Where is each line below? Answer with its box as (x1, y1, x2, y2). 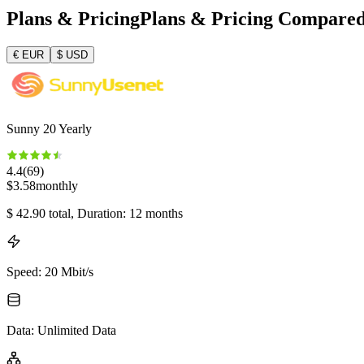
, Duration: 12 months (71, 206, 183, 220)
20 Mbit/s (45, 264, 93, 279)
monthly (36, 178, 78, 193)
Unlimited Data (37, 323, 116, 337)
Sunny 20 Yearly (6, 121, 92, 136)
